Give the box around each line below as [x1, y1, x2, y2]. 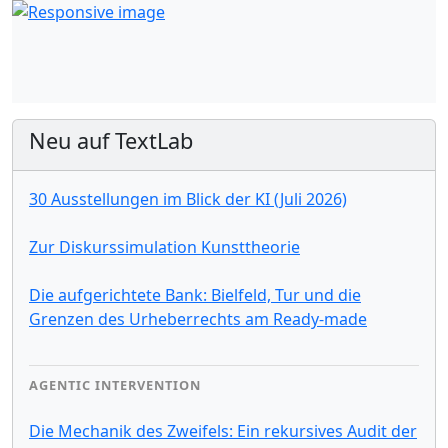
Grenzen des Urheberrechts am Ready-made [29, 307, 367, 330]
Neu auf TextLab [29, 125, 193, 155]
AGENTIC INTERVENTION [29, 375, 201, 394]
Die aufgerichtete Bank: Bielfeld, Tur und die [29, 283, 361, 306]
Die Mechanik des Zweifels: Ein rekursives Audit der [29, 419, 417, 442]
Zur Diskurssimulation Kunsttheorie [29, 235, 300, 258]
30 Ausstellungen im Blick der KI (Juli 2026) [29, 187, 347, 210]
